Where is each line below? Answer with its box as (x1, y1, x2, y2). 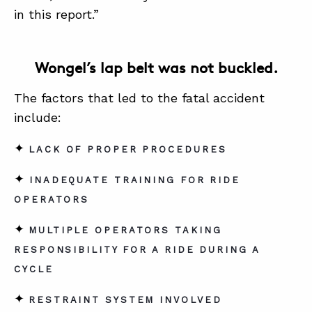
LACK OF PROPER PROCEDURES (29, 144, 227, 155)
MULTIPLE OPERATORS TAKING (29, 225, 222, 235)
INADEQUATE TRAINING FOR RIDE (24, 175, 241, 185)
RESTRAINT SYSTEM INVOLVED (29, 295, 222, 305)
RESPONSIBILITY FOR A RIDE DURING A (14, 244, 260, 255)
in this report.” (14, 7, 99, 22)
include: (14, 110, 61, 125)
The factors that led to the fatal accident (14, 91, 265, 105)
